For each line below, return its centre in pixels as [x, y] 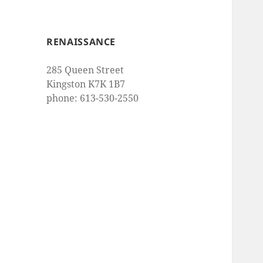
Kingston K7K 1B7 [86, 84]
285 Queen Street [85, 70]
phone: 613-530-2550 [93, 98]
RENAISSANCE [81, 42]
